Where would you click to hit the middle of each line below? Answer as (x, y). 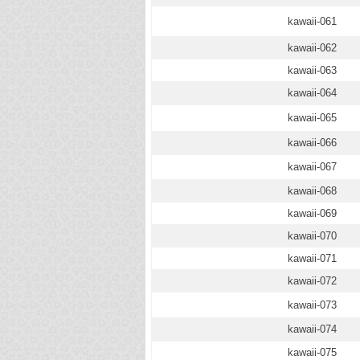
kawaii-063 (312, 70)
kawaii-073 (312, 305)
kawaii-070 (312, 236)
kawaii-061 (312, 21)
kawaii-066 (312, 143)
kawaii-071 (312, 258)
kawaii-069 (312, 213)
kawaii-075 (312, 352)
